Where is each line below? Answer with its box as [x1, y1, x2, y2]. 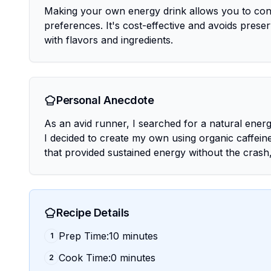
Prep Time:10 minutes [59, 230, 158, 242]
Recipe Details [56, 206, 129, 219]
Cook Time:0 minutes [59, 252, 155, 264]
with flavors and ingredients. [44, 34, 173, 46]
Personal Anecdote [56, 94, 154, 106]
